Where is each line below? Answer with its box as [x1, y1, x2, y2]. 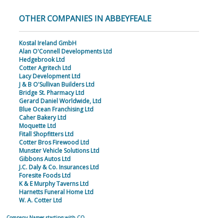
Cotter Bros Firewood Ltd [18, 138, 89, 147]
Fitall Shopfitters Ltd [18, 130, 73, 139]
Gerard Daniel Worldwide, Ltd [18, 97, 101, 106]
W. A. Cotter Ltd [18, 196, 62, 205]
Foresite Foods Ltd [18, 171, 71, 180]
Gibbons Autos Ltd [18, 155, 71, 163]
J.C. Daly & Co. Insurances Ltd [18, 163, 99, 172]
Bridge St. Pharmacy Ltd [18, 89, 84, 97]
